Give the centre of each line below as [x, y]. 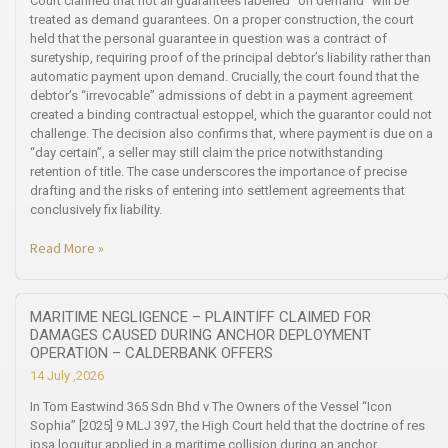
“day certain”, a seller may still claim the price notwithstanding [206, 152]
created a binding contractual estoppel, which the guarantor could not [231, 114]
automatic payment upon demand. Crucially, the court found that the [224, 76]
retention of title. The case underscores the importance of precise [218, 171]
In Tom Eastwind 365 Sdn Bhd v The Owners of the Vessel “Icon [211, 406]
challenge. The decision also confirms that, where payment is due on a [231, 133]
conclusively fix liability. [96, 209]
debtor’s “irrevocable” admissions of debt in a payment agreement [221, 95]
